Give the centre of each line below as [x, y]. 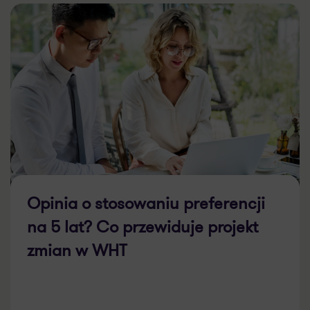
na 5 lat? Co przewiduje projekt [143, 212]
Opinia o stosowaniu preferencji [146, 189]
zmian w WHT [77, 236]
